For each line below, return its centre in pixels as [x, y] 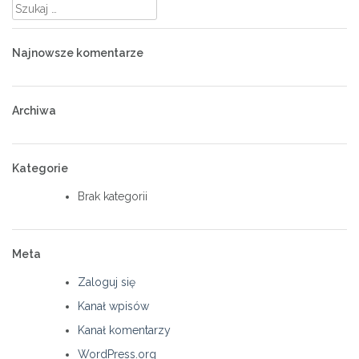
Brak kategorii [113, 196]
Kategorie [40, 168]
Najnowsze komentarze [78, 52]
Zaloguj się [107, 282]
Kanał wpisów [113, 306]
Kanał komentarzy [124, 330]
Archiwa [34, 110]
